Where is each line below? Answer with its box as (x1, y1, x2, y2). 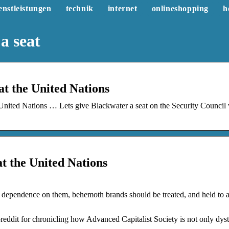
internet (107, 4, 138, 13)
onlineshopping (151, 4, 209, 13)
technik (65, 4, 94, 13)
